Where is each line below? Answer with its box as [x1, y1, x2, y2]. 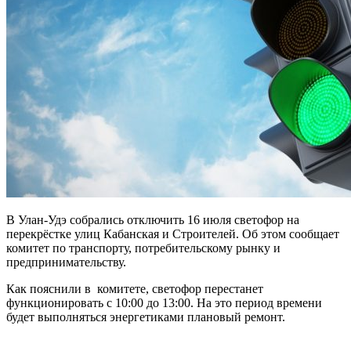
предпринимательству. [6, 255, 126, 269]
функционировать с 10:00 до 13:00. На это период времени [6, 295, 322, 309]
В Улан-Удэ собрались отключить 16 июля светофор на [6, 212, 299, 226]
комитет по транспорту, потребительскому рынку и [6, 241, 280, 255]
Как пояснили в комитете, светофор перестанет [6, 281, 263, 295]
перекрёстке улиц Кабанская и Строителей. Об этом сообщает [6, 226, 339, 241]
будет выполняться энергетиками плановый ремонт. [6, 309, 285, 324]
